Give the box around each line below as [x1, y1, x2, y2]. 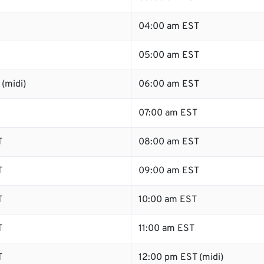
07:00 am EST [138, 107, 197, 119]
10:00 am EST [138, 194, 197, 206]
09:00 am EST [138, 165, 199, 177]
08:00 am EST [138, 136, 199, 148]
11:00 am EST [138, 223, 194, 235]
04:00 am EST [138, 21, 199, 32]
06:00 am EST [138, 78, 199, 90]
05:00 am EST [138, 49, 199, 61]
